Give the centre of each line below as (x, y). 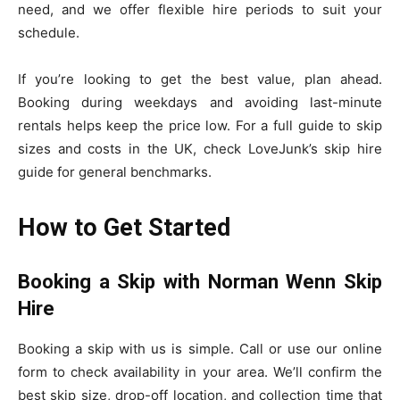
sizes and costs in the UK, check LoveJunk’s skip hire (200, 148)
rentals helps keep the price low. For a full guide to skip (200, 125)
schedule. (49, 32)
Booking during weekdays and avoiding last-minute (200, 102)
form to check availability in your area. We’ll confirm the (200, 371)
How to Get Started (124, 227)
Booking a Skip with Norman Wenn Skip (200, 281)
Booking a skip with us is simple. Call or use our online (200, 348)
